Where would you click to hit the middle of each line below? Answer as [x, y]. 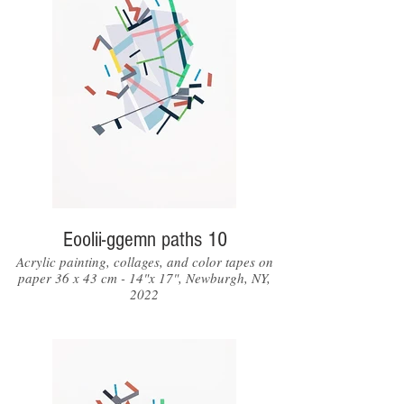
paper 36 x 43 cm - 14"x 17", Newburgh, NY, [144, 278]
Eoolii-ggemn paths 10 [144, 239]
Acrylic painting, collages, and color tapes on [144, 262]
